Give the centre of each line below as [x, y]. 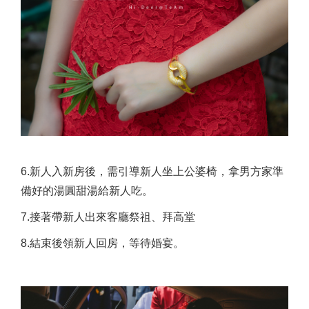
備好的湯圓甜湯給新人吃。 [87, 190]
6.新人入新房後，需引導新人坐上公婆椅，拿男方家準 [152, 171]
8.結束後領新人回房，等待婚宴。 [102, 243]
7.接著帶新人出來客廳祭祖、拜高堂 [108, 217]
